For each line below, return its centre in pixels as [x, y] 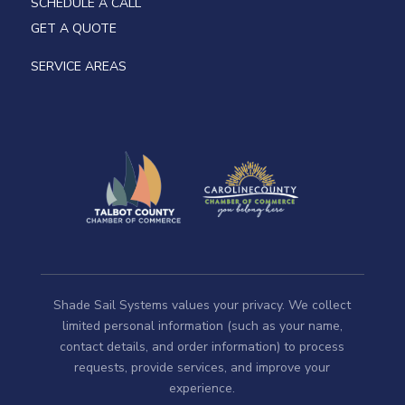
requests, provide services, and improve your [202, 368]
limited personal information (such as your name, [202, 326]
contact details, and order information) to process [202, 347]
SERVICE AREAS [78, 66]
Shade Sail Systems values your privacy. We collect [202, 306]
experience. [202, 389]
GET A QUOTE [73, 28]
